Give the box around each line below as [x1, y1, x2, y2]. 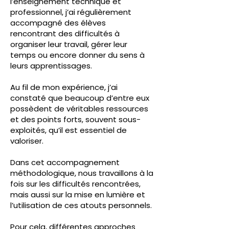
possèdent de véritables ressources [10, 103, 148, 114]
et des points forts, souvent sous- [10, 114, 141, 125]
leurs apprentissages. [10, 60, 92, 71]
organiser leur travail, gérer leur [10, 39, 127, 50]
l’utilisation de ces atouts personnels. [10, 200, 152, 211]
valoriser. [10, 135, 43, 146]
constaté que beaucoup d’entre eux [10, 93, 149, 103]
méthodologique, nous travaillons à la [10, 168, 153, 178]
